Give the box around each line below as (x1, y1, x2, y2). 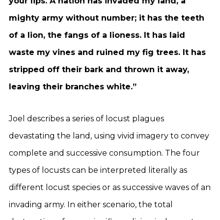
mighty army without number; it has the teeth (9, 13, 204, 23)
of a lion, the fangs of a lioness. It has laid (9, 30, 185, 40)
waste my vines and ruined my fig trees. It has (9, 48, 206, 57)
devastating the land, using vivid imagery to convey (9, 131, 209, 140)
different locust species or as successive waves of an (9, 183, 211, 192)
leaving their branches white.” (9, 82, 137, 91)
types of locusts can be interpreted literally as (9, 165, 187, 175)
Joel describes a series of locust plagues (9, 114, 164, 123)
